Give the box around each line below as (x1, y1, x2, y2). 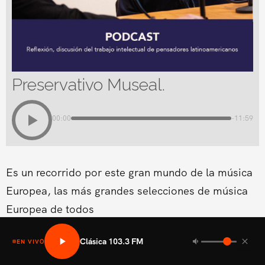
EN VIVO (17, 237, 45, 245)
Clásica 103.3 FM (80, 235, 144, 247)
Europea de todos (5, 202, 94, 216)
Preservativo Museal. (11, 75, 165, 95)
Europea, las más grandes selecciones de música (5, 183, 248, 198)
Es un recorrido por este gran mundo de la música (5, 165, 253, 180)
